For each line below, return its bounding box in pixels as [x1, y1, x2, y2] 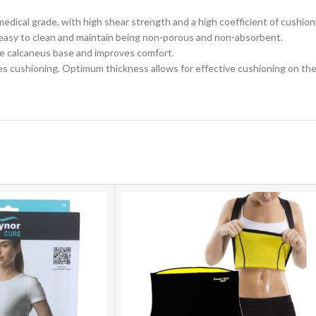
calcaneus [7, 46, 53, 59]
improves [95, 46, 137, 59]
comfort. [137, 46, 174, 59]
